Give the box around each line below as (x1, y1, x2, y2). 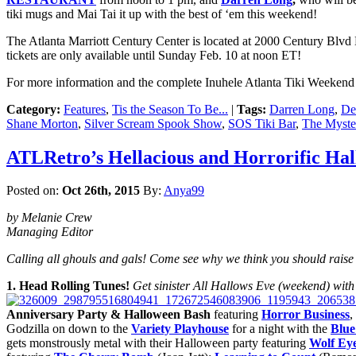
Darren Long (269, 102, 335, 116)
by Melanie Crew (6, 211, 92, 225)
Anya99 (164, 184, 204, 198)
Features (64, 102, 106, 116)
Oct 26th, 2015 (62, 184, 140, 198)
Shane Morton (6, 116, 78, 130)
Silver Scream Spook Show (84, 116, 222, 130)
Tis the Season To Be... (112, 102, 228, 116)
